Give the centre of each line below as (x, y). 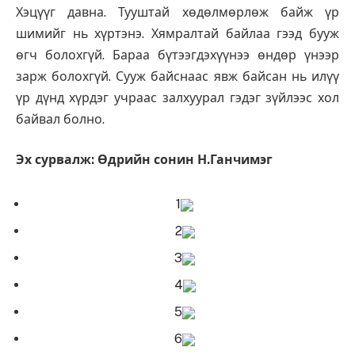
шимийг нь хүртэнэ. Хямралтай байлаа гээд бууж (177, 33)
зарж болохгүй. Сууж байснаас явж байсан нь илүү (177, 76)
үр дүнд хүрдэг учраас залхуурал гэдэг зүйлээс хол (177, 97)
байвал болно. (60, 119)
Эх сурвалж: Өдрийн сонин (107, 160)
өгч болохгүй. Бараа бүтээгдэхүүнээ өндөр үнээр (177, 55)
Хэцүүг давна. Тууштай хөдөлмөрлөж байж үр (177, 12)
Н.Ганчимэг (235, 160)
